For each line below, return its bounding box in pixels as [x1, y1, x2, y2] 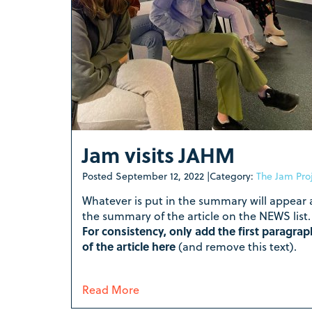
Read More [82, 281, 139, 297]
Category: [210, 169, 256, 183]
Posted [82, 169, 116, 183]
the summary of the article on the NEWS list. [82, 208, 311, 224]
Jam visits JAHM [82, 139, 235, 170]
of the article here [82, 238, 178, 254]
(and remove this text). [178, 238, 297, 254]
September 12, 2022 [116, 169, 204, 183]
